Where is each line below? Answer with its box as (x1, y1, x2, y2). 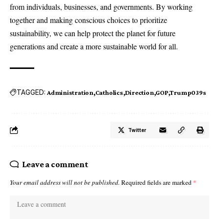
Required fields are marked (121, 177, 193, 187)
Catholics (95, 88, 123, 96)
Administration (47, 88, 93, 96)
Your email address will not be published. (10, 177, 120, 187)
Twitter (128, 127, 146, 133)
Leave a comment (22, 159, 88, 169)
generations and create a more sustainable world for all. (10, 41, 178, 51)
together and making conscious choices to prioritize (10, 14, 167, 25)
